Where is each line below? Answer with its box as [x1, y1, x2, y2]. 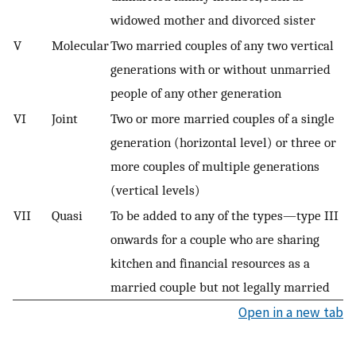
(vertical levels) [110, 181, 200, 198]
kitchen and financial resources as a [110, 254, 310, 271]
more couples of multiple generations [110, 157, 319, 174]
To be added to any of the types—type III [110, 207, 339, 223]
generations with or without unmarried [110, 60, 331, 77]
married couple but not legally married [110, 278, 330, 295]
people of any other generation [110, 84, 281, 101]
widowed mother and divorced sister [110, 11, 315, 28]
